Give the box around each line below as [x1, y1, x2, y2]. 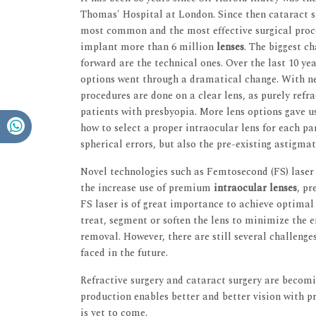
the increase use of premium [80, 181, 214, 196]
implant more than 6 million [80, 39, 217, 55]
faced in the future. [80, 245, 168, 261]
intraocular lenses [214, 181, 297, 196]
